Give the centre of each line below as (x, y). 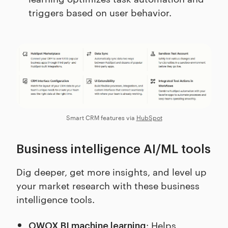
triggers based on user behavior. (100, 12)
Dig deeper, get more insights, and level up (111, 171)
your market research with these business (108, 185)
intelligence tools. (55, 198)
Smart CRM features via (101, 117)
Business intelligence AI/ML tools (113, 149)
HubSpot (149, 117)
